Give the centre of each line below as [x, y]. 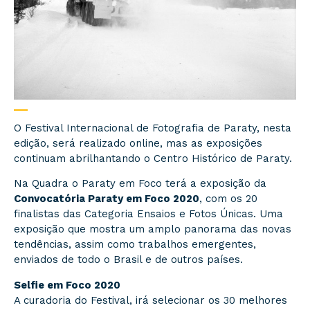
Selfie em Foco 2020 [67, 285]
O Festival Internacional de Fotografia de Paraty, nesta [153, 128]
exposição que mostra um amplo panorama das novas [153, 229]
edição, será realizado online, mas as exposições [138, 143]
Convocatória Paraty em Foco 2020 [107, 199]
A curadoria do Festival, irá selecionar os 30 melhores [151, 300]
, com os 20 [228, 199]
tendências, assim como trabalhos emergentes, [135, 245]
